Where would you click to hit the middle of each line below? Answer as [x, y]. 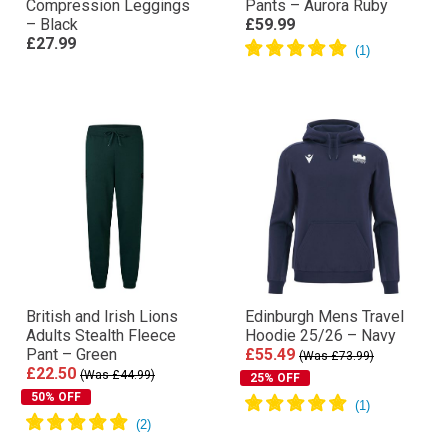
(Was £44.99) [117, 374]
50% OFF [56, 396]
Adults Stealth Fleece [101, 335]
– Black [52, 24]
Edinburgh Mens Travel [324, 316]
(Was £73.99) [336, 355]
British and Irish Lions [102, 316]
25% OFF [275, 377]
